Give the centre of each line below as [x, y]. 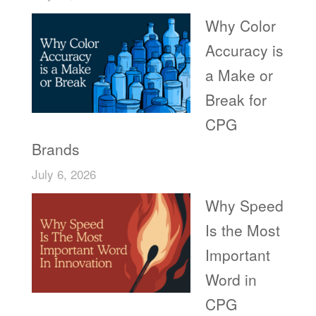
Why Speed [244, 205]
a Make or [239, 74]
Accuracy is [244, 50]
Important [237, 255]
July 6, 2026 [63, 174]
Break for [236, 99]
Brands [55, 148]
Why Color [240, 25]
